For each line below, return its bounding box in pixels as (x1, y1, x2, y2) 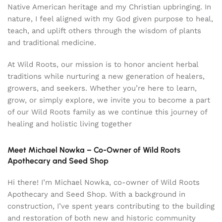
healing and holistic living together (7, 119, 132, 128)
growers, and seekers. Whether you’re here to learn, (7, 84, 197, 93)
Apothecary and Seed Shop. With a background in (7, 190, 185, 199)
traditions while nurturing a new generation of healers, (7, 72, 205, 81)
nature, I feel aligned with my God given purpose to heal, (7, 14, 213, 23)
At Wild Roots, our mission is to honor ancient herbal (7, 60, 198, 69)
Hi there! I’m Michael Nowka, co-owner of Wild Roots (7, 178, 200, 187)
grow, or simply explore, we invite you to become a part (7, 96, 210, 105)
